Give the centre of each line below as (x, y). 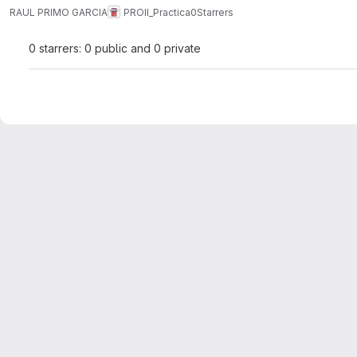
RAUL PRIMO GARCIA (59, 12)
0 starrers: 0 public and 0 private (115, 48)
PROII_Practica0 (160, 12)
